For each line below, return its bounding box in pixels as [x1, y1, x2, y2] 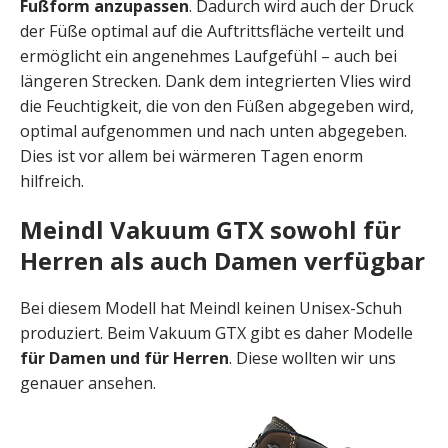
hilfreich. [20, 170, 84, 192]
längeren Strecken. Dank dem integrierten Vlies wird [20, 70, 411, 92]
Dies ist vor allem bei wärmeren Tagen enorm [20, 145, 363, 167]
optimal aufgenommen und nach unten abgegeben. [20, 120, 407, 142]
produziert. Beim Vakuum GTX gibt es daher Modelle [20, 322, 413, 344]
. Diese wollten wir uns [229, 347, 396, 369]
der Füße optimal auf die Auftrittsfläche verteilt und [20, 20, 404, 42]
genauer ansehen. [20, 372, 156, 394]
